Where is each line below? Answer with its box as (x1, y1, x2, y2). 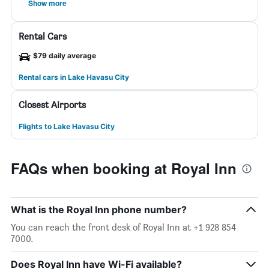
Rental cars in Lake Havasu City (19, 73, 129, 82)
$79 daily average (33, 51, 96, 60)
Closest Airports (19, 99, 86, 110)
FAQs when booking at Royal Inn (11, 158, 237, 178)
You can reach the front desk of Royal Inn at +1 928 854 (11, 222, 236, 233)
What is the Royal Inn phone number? (11, 204, 187, 216)
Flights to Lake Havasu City (19, 122, 115, 131)
